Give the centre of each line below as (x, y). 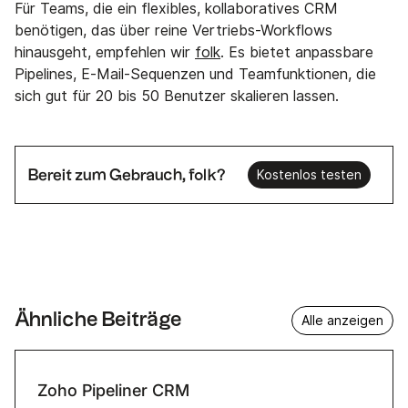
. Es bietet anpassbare (297, 53)
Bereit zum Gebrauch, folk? (127, 175)
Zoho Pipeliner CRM (113, 390)
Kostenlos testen (309, 175)
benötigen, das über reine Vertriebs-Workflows (173, 31)
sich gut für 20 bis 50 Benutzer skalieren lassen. (177, 97)
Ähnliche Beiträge (98, 321)
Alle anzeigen (342, 321)
